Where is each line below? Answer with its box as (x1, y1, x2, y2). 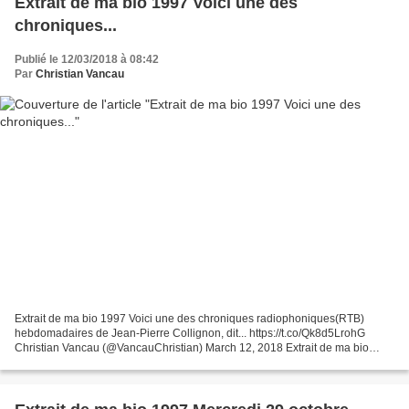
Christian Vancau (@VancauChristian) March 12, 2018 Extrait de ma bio (15, 341, 369, 354)
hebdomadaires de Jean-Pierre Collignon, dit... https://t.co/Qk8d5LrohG (15, 326, 365, 340)
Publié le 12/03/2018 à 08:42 (15, 53, 159, 67)
